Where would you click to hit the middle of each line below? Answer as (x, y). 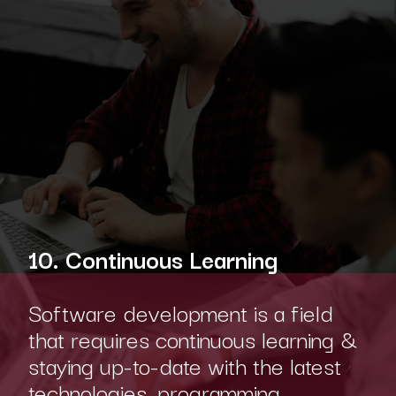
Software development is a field (180, 311)
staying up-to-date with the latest (184, 364)
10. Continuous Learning (156, 258)
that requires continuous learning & (192, 338)
